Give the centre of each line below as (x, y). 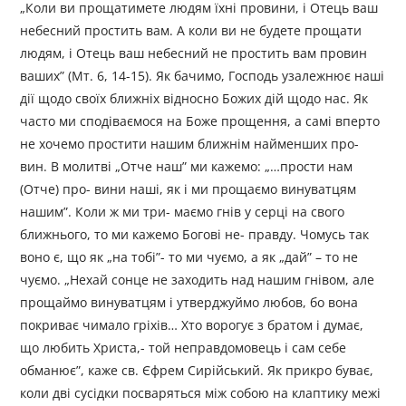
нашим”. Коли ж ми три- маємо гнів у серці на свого (183, 212)
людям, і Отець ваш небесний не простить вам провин (194, 53)
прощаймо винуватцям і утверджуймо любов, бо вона (189, 303)
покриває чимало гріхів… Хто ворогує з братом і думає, (192, 325)
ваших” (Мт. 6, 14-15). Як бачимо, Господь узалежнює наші (203, 76)
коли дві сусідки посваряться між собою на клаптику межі (201, 393)
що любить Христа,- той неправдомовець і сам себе (184, 348)
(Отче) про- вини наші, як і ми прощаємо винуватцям (188, 189)
